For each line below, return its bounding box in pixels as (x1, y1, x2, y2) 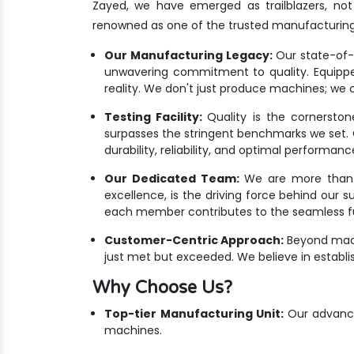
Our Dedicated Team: (104, 170, 239, 186)
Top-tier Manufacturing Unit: (104, 305, 288, 322)
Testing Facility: (104, 108, 208, 125)
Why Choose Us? (92, 277, 232, 298)
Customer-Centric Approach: (104, 232, 287, 248)
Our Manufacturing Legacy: (104, 47, 273, 63)
